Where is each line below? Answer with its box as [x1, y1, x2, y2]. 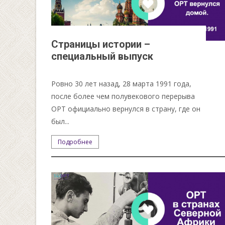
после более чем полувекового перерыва [51, 91, 195, 101]
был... [51, 116, 70, 126]
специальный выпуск [51, 50, 154, 62]
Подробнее [58, 137, 93, 146]
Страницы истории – [51, 38, 151, 50]
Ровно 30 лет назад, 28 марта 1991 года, [51, 78, 192, 88]
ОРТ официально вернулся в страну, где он [51, 103, 201, 114]
